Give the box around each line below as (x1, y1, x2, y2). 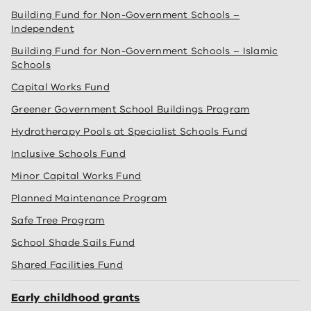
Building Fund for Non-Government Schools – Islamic (11, 44, 278, 58)
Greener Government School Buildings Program (11, 103, 250, 117)
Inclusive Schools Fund (11, 147, 126, 161)
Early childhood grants (11, 290, 140, 306)
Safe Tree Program (11, 214, 105, 228)
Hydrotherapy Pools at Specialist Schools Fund (11, 125, 248, 139)
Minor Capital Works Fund (11, 169, 142, 183)
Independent (11, 22, 74, 36)
